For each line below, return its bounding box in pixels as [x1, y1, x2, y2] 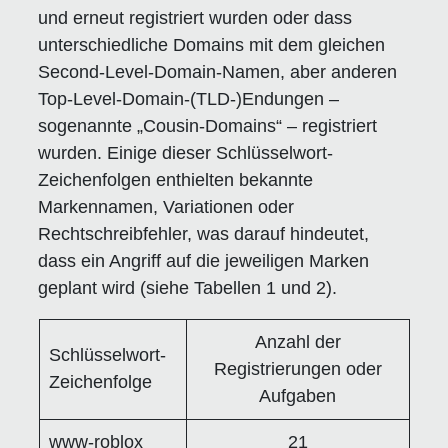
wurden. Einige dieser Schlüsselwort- [38, 142, 334, 163]
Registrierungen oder [213, 358, 382, 379]
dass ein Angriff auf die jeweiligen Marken [38, 250, 370, 271]
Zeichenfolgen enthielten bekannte [38, 169, 314, 190]
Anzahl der [254, 331, 341, 352]
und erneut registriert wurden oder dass [38, 7, 353, 28]
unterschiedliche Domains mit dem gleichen [38, 34, 386, 55]
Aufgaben [259, 385, 336, 406]
